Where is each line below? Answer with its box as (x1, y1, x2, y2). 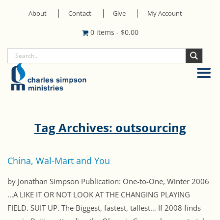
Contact (68, 9, 91, 18)
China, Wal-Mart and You (7, 155, 110, 167)
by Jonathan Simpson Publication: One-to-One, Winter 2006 (7, 176, 209, 187)
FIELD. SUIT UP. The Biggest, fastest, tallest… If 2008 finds (7, 203, 201, 213)
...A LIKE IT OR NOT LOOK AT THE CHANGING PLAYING (7, 190, 190, 200)
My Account (147, 9, 182, 18)
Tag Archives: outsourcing (34, 119, 186, 136)
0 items (90, 27, 116, 37)
